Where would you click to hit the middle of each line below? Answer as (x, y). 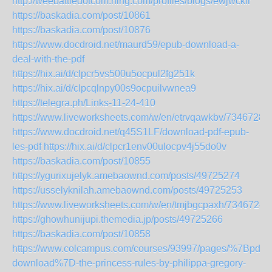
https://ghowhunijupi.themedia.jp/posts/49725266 (117, 219)
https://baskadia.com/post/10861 (81, 15)
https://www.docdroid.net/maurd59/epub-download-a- (126, 45)
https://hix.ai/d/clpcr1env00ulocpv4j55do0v (135, 147)
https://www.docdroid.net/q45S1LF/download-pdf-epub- (131, 132)
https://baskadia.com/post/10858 (81, 234)
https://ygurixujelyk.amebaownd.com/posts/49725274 (126, 176)
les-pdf (27, 147)
